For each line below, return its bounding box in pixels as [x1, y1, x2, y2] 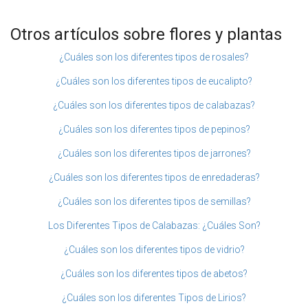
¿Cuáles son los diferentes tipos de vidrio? [63, 244, 245, 256]
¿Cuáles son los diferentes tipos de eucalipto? [56, 76, 252, 87]
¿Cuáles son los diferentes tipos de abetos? [60, 268, 247, 280]
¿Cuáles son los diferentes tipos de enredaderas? [48, 172, 260, 184]
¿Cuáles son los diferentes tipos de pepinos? [58, 124, 250, 135]
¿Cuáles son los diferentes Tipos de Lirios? [62, 292, 246, 304]
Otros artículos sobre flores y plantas [10, 25, 282, 45]
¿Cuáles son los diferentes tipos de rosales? [59, 52, 249, 63]
